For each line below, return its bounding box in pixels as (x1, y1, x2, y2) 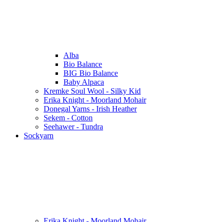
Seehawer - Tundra (44, 122, 103, 131)
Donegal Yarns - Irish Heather (44, 105, 137, 113)
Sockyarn (24, 131, 54, 140)
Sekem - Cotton (44, 113, 93, 122)
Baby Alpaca (63, 78, 104, 87)
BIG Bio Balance (63, 69, 118, 78)
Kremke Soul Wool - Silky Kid (44, 87, 141, 96)
